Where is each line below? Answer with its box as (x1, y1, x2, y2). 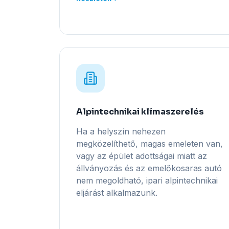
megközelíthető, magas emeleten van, (76, 139, 223, 149)
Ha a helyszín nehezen (76, 126, 166, 136)
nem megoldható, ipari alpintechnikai (76, 175, 218, 186)
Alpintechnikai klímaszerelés (76, 106, 204, 117)
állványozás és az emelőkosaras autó (76, 163, 222, 173)
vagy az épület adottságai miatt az (76, 151, 207, 161)
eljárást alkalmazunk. (76, 188, 157, 198)
